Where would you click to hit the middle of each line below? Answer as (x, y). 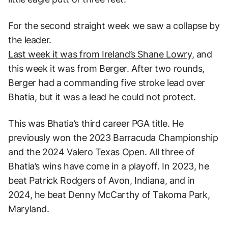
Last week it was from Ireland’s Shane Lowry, (101, 54)
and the (25, 152)
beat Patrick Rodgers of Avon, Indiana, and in (102, 181)
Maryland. (29, 209)
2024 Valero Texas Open (94, 152)
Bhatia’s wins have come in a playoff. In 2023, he (109, 166)
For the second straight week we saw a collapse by (114, 26)
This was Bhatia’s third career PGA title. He (96, 124)
